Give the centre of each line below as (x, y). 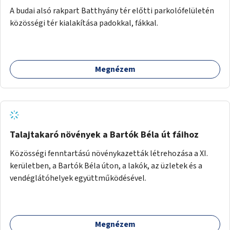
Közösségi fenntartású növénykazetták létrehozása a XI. (109, 153)
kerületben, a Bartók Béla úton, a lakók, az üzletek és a (106, 166)
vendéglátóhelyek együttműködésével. (78, 178)
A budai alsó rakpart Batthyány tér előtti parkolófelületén (112, 11)
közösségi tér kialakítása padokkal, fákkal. (84, 23)
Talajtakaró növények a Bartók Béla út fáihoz (104, 135)
